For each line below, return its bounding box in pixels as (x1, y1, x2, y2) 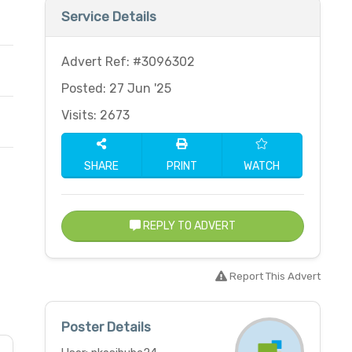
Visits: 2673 (60, 108, 130, 123)
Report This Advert (226, 270, 321, 282)
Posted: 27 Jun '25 (60, 81, 171, 96)
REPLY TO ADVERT (140, 219, 236, 233)
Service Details (60, 9, 156, 24)
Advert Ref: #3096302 (60, 54, 195, 69)
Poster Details (60, 319, 151, 335)
